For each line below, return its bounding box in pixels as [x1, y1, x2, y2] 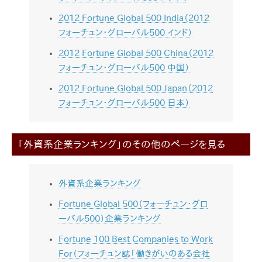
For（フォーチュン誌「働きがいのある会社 [58, 249, 210, 258]
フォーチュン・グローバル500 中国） [58, 63, 189, 72]
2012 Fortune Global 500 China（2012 [58, 49, 213, 57]
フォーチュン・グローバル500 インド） [58, 28, 192, 37]
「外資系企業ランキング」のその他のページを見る [18, 139, 225, 149]
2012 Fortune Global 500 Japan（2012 [58, 84, 213, 92]
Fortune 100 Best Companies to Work [58, 235, 213, 243]
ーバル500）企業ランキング [58, 214, 161, 223]
